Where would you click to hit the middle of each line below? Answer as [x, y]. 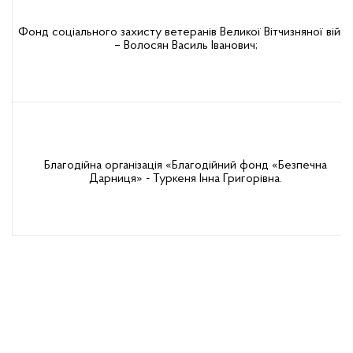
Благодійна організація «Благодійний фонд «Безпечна [186, 165]
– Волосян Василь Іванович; [186, 46]
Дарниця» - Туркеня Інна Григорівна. [186, 179]
